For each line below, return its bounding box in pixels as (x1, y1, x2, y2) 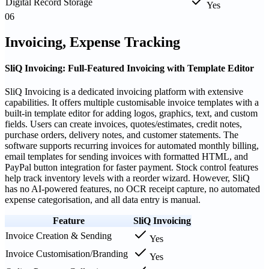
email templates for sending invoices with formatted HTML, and (5, 151, 248, 162)
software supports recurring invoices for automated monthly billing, (5, 141, 259, 151)
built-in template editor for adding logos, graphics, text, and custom (5, 108, 258, 119)
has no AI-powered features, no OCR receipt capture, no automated (5, 184, 260, 195)
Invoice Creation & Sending (5, 231, 112, 241)
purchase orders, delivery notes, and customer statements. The (5, 130, 238, 141)
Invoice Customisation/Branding (5, 249, 128, 259)
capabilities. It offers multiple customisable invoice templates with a (5, 97, 259, 108)
